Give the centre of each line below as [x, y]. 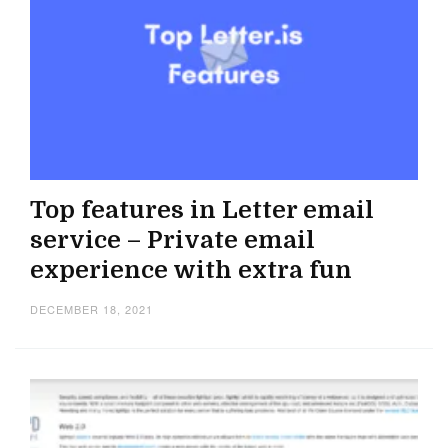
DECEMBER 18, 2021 [91, 308]
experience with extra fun [191, 269]
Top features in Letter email [202, 209]
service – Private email [172, 239]
